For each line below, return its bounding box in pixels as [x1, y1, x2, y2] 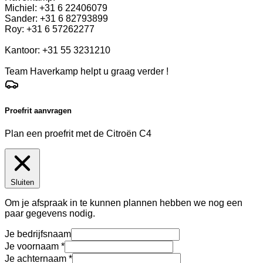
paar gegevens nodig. [5, 208, 95, 218]
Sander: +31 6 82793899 [5, 14, 108, 24]
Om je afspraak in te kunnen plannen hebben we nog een [5, 197, 242, 208]
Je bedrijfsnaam [5, 228, 71, 239]
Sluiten [11, 177, 34, 187]
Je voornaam [5, 241, 59, 251]
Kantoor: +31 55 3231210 [5, 45, 110, 56]
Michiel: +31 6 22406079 [5, 3, 107, 14]
